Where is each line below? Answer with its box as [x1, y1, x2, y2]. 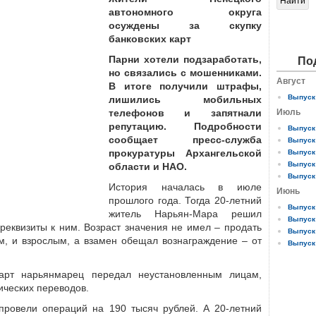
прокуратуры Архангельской [109, 147, 262, 159]
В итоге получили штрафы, [109, 80, 262, 92]
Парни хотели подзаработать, [109, 54, 262, 65]
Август [276, 76, 305, 86]
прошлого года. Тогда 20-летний [109, 195, 262, 206]
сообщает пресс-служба [109, 134, 262, 145]
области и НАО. [109, 161, 187, 172]
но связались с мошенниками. [109, 67, 262, 78]
